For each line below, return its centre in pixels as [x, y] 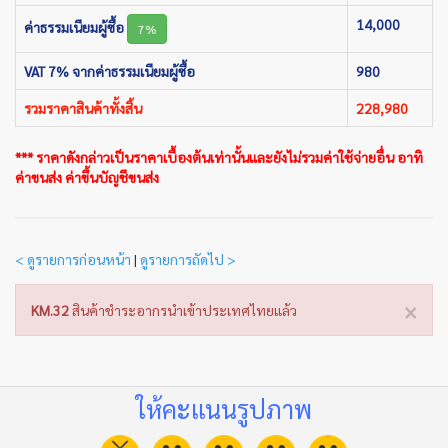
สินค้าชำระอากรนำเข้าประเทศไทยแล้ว [183, 309]
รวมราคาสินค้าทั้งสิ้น [83, 107]
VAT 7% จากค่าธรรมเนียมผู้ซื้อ [109, 70]
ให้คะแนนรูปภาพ [224, 408]
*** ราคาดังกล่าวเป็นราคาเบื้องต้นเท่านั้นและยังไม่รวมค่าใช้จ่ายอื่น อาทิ [219, 156]
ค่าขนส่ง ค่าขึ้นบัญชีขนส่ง [87, 176]
